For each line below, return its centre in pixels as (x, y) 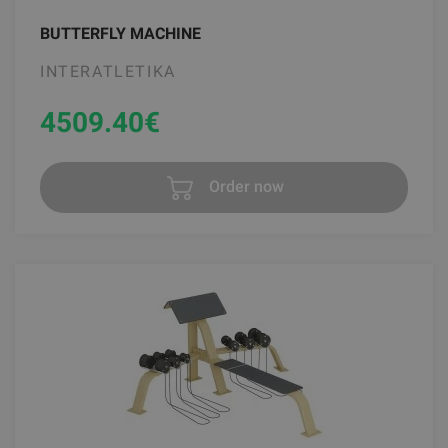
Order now (244, 186)
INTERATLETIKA (108, 71)
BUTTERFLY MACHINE (120, 33)
